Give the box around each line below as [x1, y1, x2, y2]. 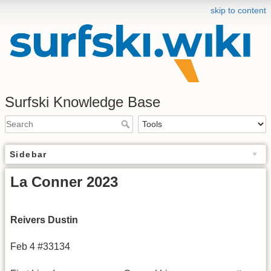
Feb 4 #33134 [10, 241, 70, 252]
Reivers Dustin [10, 214, 78, 225]
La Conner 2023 [10, 173, 118, 190]
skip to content [211, 5, 266, 15]
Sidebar [10, 149, 47, 159]
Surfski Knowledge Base [5, 93, 160, 110]
